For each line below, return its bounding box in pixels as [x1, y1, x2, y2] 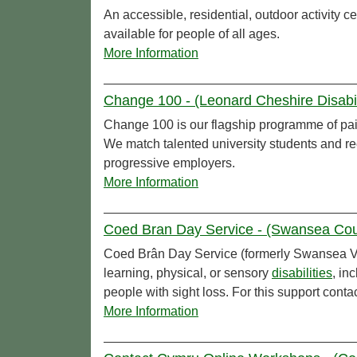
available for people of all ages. [104, 27, 280, 41]
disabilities [272, 266, 332, 280]
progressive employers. [104, 156, 235, 171]
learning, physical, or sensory [104, 266, 272, 280]
